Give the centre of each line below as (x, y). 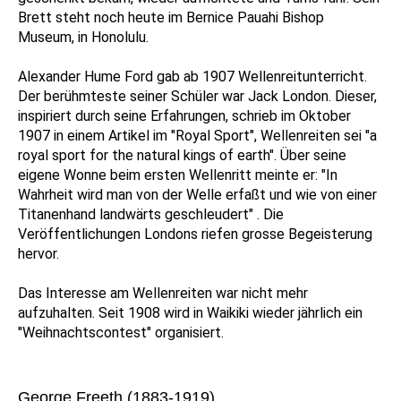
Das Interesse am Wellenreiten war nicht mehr (163, 294)
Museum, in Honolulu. (83, 38)
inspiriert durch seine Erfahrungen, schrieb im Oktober (184, 116)
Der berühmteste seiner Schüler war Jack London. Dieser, (197, 97)
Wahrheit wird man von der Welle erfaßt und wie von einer (197, 195)
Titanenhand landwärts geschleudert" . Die (151, 215)
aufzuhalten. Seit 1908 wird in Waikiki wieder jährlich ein (190, 313)
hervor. (38, 254)
